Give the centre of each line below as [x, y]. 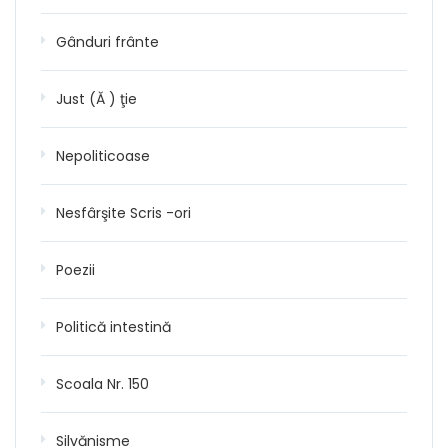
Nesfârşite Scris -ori [123, 212]
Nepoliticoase [103, 155]
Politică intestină [113, 326]
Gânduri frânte [107, 41]
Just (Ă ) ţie [96, 98]
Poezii [75, 269]
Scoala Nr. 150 [102, 383]
